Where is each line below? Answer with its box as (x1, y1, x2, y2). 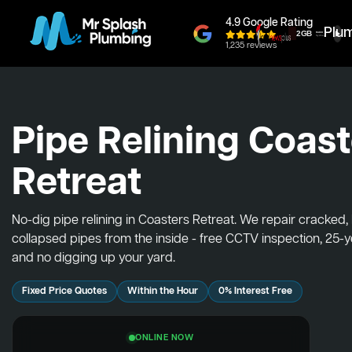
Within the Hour (127, 284, 198, 298)
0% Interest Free (218, 284, 292, 298)
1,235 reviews (225, 39, 277, 52)
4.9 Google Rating (225, 15, 313, 31)
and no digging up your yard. (12, 250, 175, 267)
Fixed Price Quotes (22, 284, 107, 298)
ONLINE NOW (135, 332, 193, 344)
